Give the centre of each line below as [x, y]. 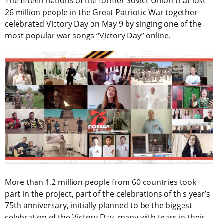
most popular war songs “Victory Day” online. [89, 36]
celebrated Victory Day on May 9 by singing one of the [103, 24]
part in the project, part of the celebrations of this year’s [108, 193]
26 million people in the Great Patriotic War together [101, 12]
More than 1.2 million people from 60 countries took [100, 182]
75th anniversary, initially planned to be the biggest [99, 205]
